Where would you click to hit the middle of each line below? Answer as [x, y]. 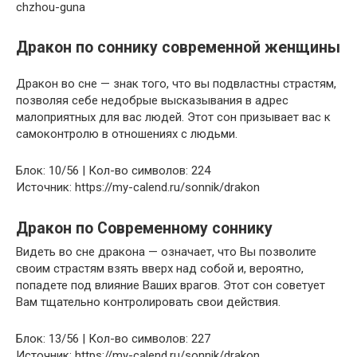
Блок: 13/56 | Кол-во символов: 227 [113, 339]
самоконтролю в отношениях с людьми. [127, 134]
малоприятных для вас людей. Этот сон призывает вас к [173, 118]
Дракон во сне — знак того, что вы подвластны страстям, [176, 84]
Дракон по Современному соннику [144, 228]
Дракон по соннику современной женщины [178, 48]
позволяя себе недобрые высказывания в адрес [152, 101]
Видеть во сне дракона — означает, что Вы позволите [166, 252]
